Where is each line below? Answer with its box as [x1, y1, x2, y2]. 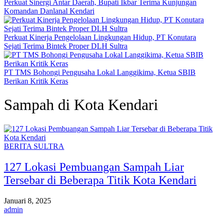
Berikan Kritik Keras [4, 77, 68, 85]
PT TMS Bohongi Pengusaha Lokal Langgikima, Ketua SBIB [4, 68, 196, 76]
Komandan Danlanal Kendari [4, 7, 94, 15]
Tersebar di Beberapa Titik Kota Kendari [4, 173, 197, 186]
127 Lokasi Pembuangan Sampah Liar [4, 160, 184, 173]
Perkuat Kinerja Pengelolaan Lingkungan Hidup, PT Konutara [4, 33, 196, 41]
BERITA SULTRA [4, 142, 64, 150]
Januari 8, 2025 [4, 196, 51, 205]
